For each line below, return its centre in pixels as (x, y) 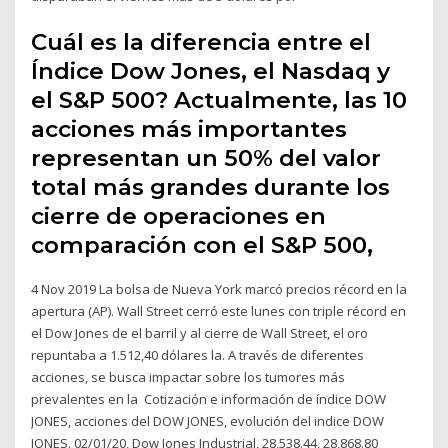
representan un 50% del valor (206, 157)
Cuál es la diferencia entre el (201, 41)
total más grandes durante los (211, 186)
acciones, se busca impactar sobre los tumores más (188, 376)
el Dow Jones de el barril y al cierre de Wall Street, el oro (200, 332)
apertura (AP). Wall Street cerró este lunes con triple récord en (219, 310)
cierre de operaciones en (179, 215)
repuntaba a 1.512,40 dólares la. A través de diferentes (198, 354)
